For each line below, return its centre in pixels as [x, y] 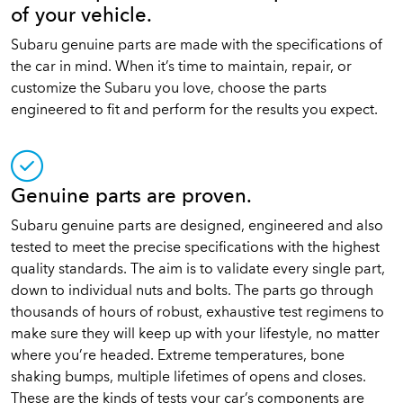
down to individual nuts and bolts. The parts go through [192, 291]
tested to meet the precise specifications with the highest [195, 248]
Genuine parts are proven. [131, 197]
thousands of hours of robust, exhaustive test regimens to [197, 313]
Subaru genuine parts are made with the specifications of [197, 46]
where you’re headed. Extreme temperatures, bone [178, 356]
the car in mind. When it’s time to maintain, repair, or [181, 67]
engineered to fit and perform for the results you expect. [194, 111]
